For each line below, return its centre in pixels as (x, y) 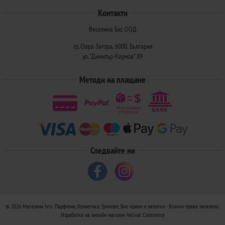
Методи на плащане (113, 79)
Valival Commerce (145, 215)
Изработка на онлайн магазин (93, 215)
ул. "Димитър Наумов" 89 (113, 56)
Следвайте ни (113, 150)
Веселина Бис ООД (113, 29)
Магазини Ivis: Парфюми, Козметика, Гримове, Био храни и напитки (94, 206)
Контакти (113, 13)
